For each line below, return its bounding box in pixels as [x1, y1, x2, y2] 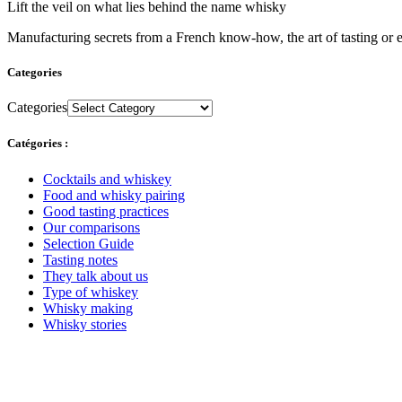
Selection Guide [43, 235, 134, 251]
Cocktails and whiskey [43, 170, 171, 187]
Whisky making [43, 300, 133, 316]
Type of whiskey [43, 284, 138, 300]
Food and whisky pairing [43, 187, 185, 203]
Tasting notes [43, 251, 118, 267]
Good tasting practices [43, 203, 169, 219]
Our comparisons [43, 219, 140, 235]
